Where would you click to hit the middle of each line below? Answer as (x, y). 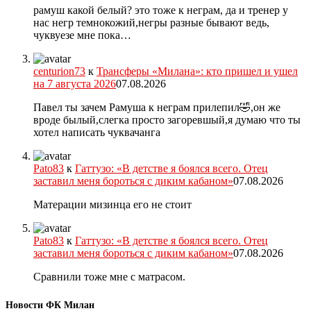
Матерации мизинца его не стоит (112, 205)
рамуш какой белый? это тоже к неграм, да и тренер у (161, 10)
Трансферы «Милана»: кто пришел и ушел (197, 72)
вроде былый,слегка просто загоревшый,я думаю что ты (167, 120)
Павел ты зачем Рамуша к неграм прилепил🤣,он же (157, 108)
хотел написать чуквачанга (97, 133)
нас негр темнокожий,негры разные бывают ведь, (151, 23)
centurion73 (59, 72)
